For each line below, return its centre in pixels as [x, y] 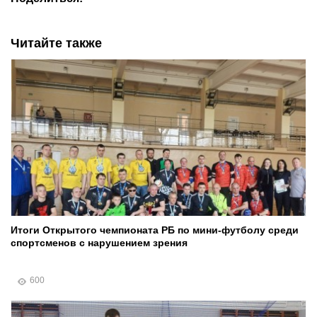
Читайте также [56, 44]
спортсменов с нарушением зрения [99, 243]
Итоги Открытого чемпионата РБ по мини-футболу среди [155, 230]
